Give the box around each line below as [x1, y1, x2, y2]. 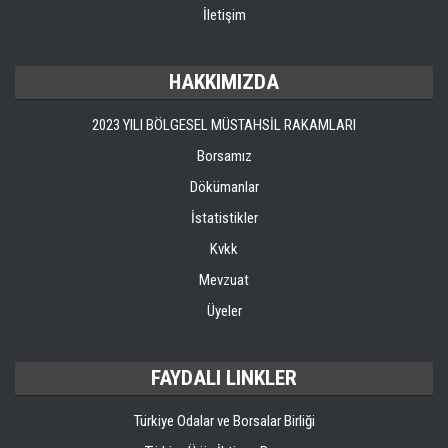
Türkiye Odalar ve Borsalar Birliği [133, 412, 315, 430]
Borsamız [196, 147, 252, 165]
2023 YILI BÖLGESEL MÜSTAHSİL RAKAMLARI [92, 116, 356, 134]
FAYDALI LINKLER [151, 366, 297, 390]
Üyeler [206, 302, 242, 320]
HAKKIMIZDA [169, 70, 279, 94]
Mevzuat [199, 271, 249, 289]
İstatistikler [190, 209, 258, 227]
